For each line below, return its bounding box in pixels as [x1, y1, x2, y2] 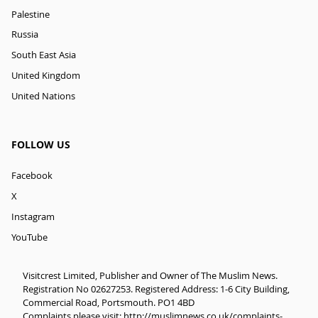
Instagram [11, 210, 55, 223]
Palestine [11, 8, 50, 21]
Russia [11, 28, 38, 41]
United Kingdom [11, 70, 80, 82]
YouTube [11, 231, 48, 243]
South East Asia [11, 49, 76, 62]
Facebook [11, 170, 53, 182]
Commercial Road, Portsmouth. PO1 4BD [23, 297, 194, 309]
